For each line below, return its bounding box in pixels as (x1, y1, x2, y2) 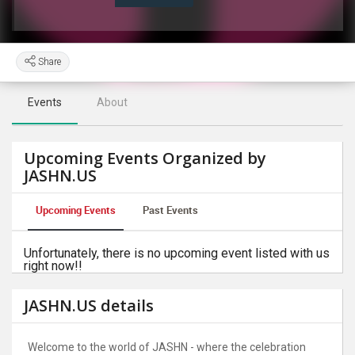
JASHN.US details (24, 295, 154, 316)
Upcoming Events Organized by (24, 147, 266, 169)
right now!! (24, 258, 82, 273)
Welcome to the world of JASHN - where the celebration (28, 341, 306, 353)
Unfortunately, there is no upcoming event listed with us (24, 246, 330, 261)
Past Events (143, 203, 198, 217)
